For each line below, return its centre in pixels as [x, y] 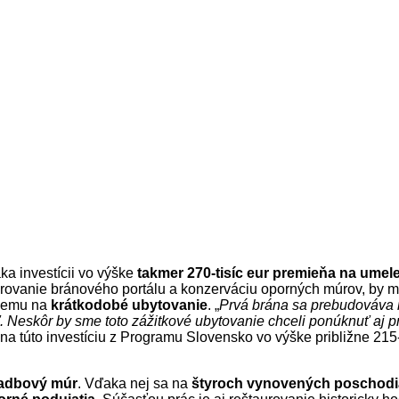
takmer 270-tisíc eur [203, 273]
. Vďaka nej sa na [134, 383]
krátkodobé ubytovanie [129, 305]
